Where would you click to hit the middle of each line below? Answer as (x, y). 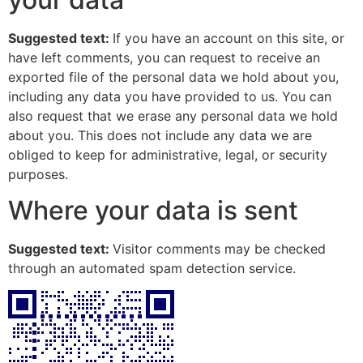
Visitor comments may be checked (219, 249)
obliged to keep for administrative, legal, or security (168, 155)
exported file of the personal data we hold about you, (173, 77)
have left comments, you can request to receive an (164, 58)
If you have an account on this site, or (228, 38)
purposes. (38, 175)
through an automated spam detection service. (152, 269)
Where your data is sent (153, 211)
